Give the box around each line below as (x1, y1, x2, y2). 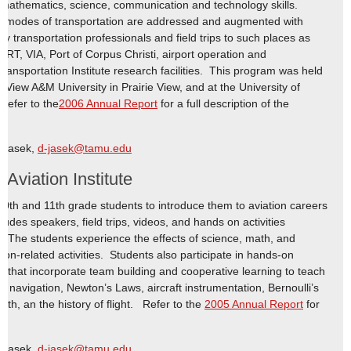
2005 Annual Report (204, 298, 303, 310)
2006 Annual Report (59, 97, 157, 110)
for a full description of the (157, 97, 289, 110)
